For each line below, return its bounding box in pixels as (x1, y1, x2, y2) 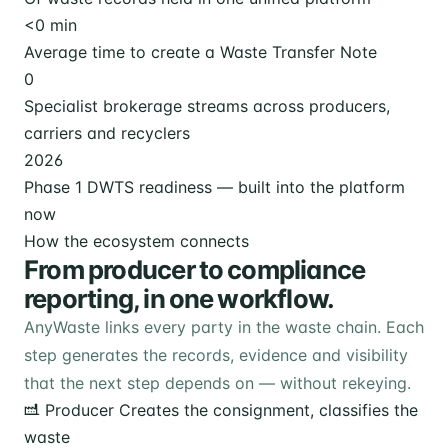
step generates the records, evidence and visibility (24, 344, 408, 365)
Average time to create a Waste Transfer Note (24, 41, 377, 62)
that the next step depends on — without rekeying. (24, 372, 411, 393)
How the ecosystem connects (24, 230, 249, 251)
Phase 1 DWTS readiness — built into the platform (24, 176, 405, 197)
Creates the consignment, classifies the (119, 399, 418, 420)
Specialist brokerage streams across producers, (24, 95, 390, 116)
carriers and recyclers (24, 122, 190, 143)
